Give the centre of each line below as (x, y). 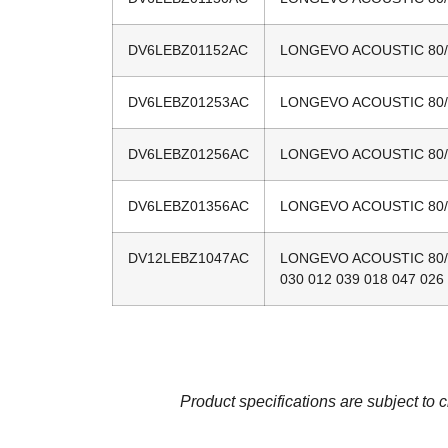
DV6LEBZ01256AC (188, 154)
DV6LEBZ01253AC (188, 102)
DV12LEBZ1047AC (188, 258)
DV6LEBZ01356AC (188, 206)
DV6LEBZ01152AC (188, 50)
